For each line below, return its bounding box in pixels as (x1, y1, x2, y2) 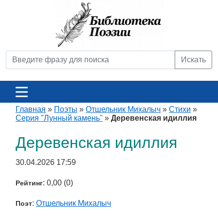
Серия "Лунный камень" (16, 114, 103, 122)
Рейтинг (16, 179, 43, 187)
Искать (181, 55, 206, 64)
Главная (16, 105, 46, 113)
